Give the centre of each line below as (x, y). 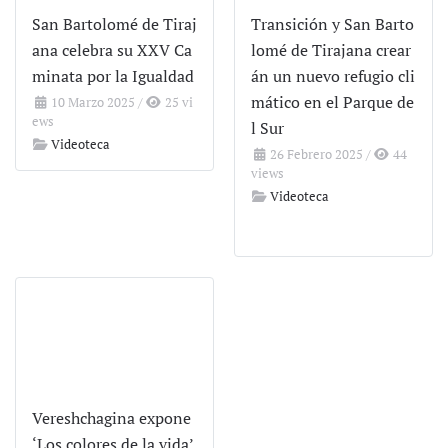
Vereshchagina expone (111, 418)
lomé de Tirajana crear (331, 50)
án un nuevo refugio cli (333, 76)
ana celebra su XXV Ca (112, 50)
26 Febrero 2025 (315, 154)
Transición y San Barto (332, 24)
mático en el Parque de (332, 102)
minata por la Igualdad (113, 76)
